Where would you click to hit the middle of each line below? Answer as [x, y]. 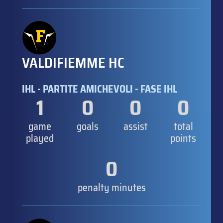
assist [135, 127]
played [40, 139]
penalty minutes [111, 188]
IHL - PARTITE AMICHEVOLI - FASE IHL [100, 89]
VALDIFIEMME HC [73, 63]
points [183, 139]
